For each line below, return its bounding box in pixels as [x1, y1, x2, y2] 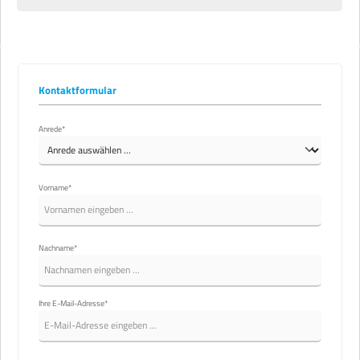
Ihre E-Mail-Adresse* [39, 297, 108, 310]
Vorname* [39, 181, 72, 194]
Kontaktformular [39, 81, 117, 98]
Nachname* [39, 242, 77, 255]
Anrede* [39, 123, 65, 136]
